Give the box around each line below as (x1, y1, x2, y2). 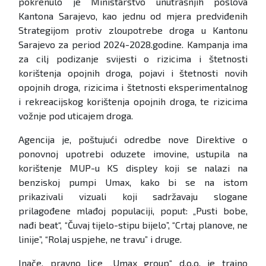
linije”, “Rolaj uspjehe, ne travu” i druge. (18, 233, 182, 245)
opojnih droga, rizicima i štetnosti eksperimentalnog (18, 81, 248, 93)
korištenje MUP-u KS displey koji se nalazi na (18, 161, 248, 173)
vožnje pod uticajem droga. (18, 109, 133, 121)
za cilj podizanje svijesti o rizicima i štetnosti (18, 52, 248, 64)
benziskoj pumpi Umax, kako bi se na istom (18, 176, 248, 188)
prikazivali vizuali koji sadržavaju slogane (18, 190, 248, 202)
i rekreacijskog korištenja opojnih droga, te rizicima (18, 95, 248, 107)
